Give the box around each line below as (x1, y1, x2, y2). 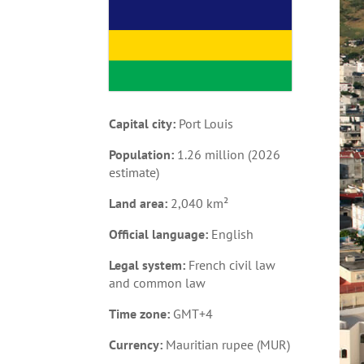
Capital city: (109, 115, 176, 132)
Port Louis (175, 115, 234, 132)
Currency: (109, 336, 163, 353)
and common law (109, 275, 206, 292)
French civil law (185, 257, 276, 274)
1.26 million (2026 (174, 146, 281, 163)
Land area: (109, 195, 168, 212)
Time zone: (109, 305, 171, 323)
